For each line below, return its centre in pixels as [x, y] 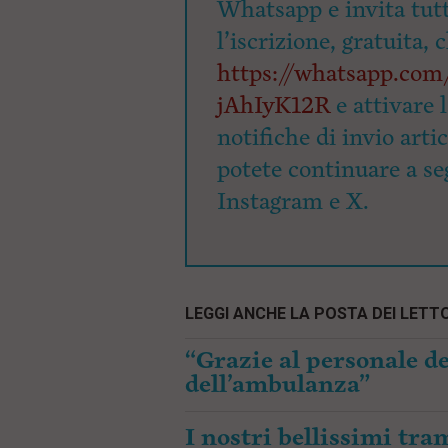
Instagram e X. [293, 201]
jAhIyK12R [273, 105]
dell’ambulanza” [277, 384]
